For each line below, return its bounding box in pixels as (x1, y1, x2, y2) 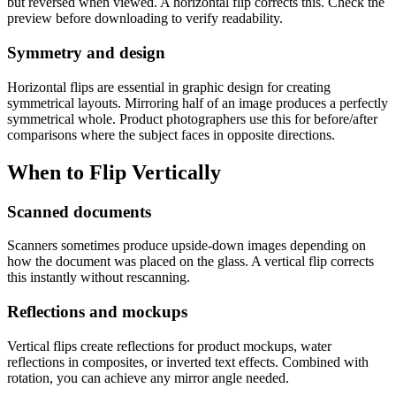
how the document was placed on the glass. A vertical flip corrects (7, 254, 374, 270)
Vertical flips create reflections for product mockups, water (7, 338, 331, 354)
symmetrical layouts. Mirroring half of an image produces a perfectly (7, 95, 388, 110)
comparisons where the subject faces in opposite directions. (7, 126, 335, 142)
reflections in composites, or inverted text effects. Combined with (7, 354, 369, 369)
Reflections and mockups (7, 302, 187, 322)
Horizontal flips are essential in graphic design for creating (7, 79, 331, 95)
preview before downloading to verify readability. (7, 11, 283, 27)
